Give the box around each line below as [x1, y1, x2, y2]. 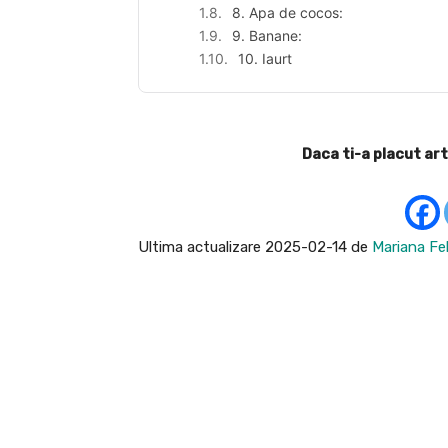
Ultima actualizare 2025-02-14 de [138, 237, 372, 256]
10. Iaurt [238, 49, 292, 67]
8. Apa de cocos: [232, 3, 343, 21]
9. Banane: [232, 26, 302, 44]
